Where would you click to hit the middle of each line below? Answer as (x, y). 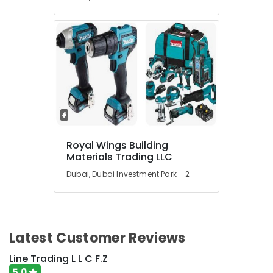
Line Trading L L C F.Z (58, 259)
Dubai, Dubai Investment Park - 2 (128, 174)
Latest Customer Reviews (97, 238)
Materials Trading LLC (119, 157)
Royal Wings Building (117, 145)
